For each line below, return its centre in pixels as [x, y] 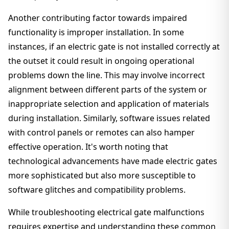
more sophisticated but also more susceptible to [102, 175]
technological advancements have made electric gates [113, 161]
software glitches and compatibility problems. [97, 190]
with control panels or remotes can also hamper [101, 132]
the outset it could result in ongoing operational [101, 61]
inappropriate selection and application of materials [109, 104]
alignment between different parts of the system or [108, 89]
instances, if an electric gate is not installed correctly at [114, 47]
